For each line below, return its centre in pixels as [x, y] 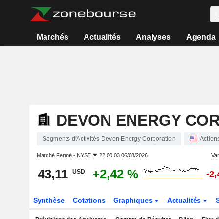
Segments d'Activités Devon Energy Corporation [109, 139]
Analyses [153, 37]
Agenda [201, 37]
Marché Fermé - [56, 155]
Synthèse [49, 200]
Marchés [52, 37]
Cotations [89, 200]
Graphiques [134, 200]
